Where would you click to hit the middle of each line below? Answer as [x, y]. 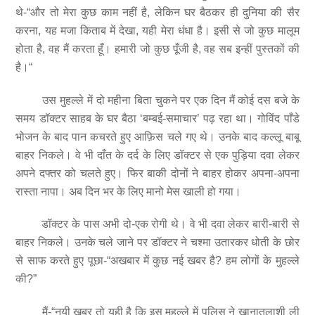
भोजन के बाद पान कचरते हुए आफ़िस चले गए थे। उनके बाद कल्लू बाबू [157, 136]
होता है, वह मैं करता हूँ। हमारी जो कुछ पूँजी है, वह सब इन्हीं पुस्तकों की [157, 49]
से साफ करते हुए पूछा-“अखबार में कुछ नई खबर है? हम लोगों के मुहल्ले [157, 261]
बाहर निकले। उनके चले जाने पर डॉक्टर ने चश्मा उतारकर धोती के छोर [157, 243]
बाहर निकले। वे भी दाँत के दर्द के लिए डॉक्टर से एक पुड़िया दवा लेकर [157, 155]
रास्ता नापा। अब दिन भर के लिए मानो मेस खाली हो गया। [129, 191]
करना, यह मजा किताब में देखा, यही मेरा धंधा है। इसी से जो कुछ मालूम [157, 30]
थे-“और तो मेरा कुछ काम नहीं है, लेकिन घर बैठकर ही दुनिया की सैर [157, 12]
